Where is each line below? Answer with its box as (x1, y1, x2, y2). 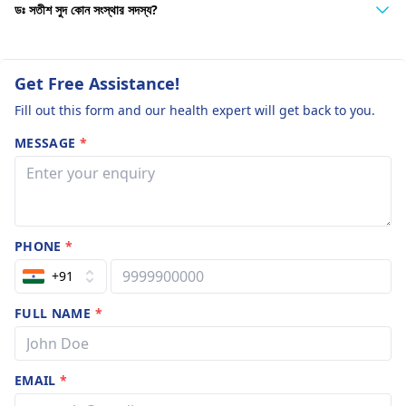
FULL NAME (14, 304, 95, 322)
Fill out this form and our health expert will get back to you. (14, 101, 375, 119)
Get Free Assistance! (14, 72, 179, 94)
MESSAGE (14, 134, 80, 151)
